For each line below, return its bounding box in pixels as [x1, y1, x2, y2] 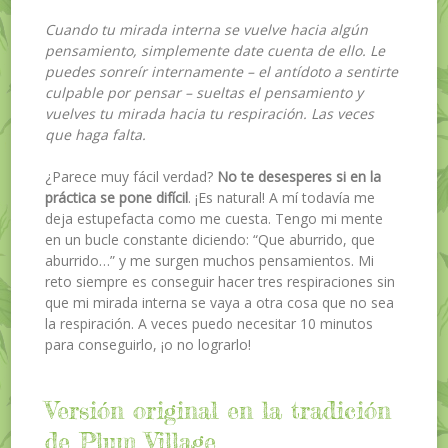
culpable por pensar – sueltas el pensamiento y [45, 82, 364, 102]
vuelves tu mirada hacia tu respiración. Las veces [45, 103, 375, 123]
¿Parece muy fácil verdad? [45, 166, 218, 186]
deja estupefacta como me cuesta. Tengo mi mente [45, 208, 384, 228]
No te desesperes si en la [217, 166, 382, 186]
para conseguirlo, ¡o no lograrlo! [45, 334, 252, 354]
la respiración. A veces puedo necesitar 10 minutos [45, 313, 374, 333]
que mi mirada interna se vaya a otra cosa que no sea [45, 292, 395, 312]
